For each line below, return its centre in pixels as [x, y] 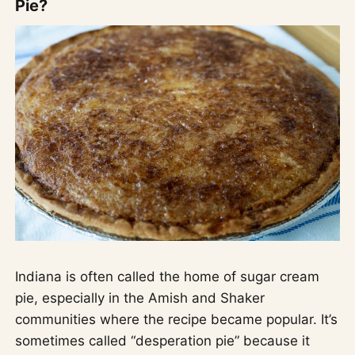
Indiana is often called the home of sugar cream [168, 277]
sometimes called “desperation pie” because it [163, 341]
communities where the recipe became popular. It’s [177, 320]
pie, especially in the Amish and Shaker [140, 298]
